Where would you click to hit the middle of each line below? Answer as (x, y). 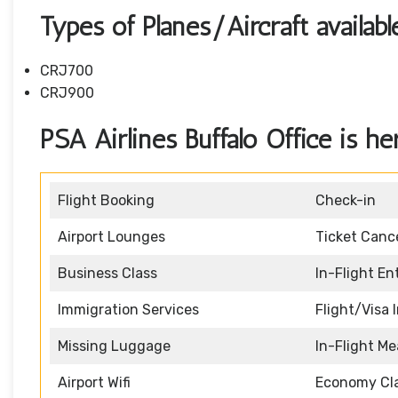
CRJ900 (67, 93)
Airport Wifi (94, 383)
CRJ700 (67, 71)
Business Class (107, 274)
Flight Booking (106, 201)
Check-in (346, 201)
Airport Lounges (111, 237)
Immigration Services (128, 310)
